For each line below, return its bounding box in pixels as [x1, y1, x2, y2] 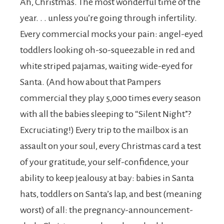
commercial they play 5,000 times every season [20, 93, 201, 103]
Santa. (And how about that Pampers [20, 77, 161, 87]
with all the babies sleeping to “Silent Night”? [20, 109, 191, 119]
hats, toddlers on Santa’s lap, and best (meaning [20, 189, 202, 199]
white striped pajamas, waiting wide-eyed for [20, 61, 193, 71]
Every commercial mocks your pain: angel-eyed [20, 29, 203, 39]
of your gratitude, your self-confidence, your [20, 157, 189, 167]
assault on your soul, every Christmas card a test [20, 141, 201, 151]
